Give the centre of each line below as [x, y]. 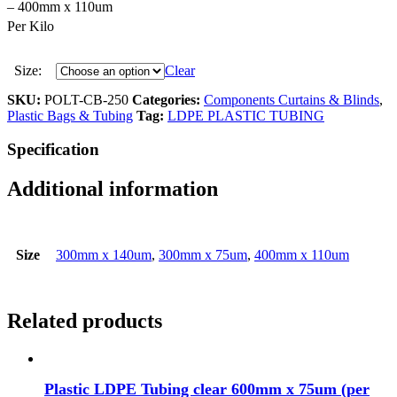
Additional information [113, 189]
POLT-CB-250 [88, 99]
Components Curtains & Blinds [292, 99]
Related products [85, 321]
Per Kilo [31, 26]
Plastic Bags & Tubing [70, 115]
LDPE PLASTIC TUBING [246, 115]
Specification [53, 150]
